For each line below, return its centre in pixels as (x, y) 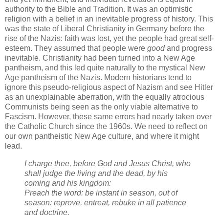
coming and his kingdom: (68, 183)
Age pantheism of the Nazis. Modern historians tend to (98, 77)
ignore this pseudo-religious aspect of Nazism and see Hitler (109, 87)
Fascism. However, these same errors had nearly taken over (108, 117)
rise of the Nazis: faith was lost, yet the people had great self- (109, 38)
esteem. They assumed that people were (76, 48)
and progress (188, 48)
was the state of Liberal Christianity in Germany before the (105, 29)
